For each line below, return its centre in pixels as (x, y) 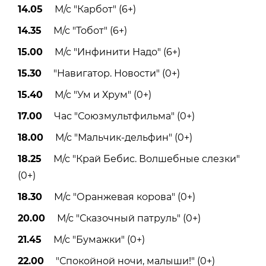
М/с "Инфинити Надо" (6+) (112, 52)
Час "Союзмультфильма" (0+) (118, 116)
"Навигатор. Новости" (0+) (111, 73)
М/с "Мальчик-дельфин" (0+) (118, 137)
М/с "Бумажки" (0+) (93, 239)
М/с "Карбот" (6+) (89, 9)
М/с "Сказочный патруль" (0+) (123, 218)
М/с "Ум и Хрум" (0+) (97, 94)
